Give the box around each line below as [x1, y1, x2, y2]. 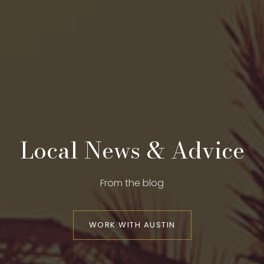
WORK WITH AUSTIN [88, 219, 176, 231]
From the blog [100, 176, 164, 190]
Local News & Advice [19, 133, 245, 168]
